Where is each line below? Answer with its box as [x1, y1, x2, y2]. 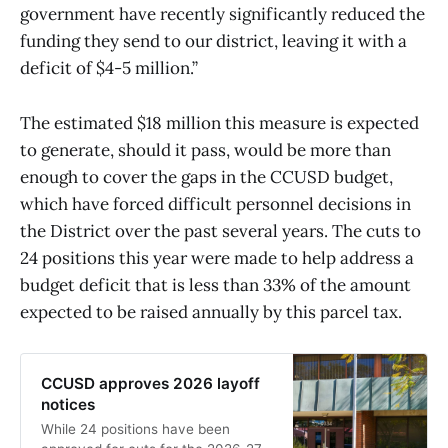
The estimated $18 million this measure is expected [20, 111, 419, 134]
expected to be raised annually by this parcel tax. [20, 300, 402, 323]
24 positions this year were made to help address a [20, 246, 414, 269]
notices [40, 395, 95, 415]
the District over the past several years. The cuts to [20, 219, 421, 242]
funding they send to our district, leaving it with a [20, 30, 407, 53]
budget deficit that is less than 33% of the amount [20, 273, 411, 296]
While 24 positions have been [40, 421, 230, 438]
